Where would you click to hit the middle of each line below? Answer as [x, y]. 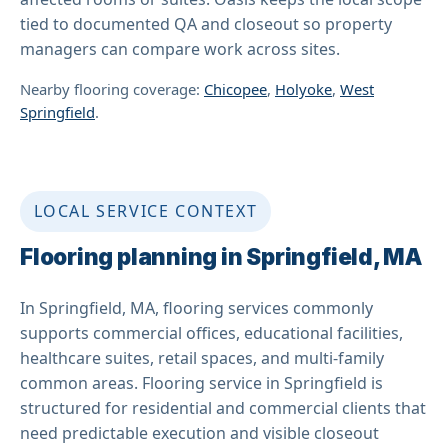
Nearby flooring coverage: [112, 88]
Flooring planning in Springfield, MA [221, 256]
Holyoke [303, 88]
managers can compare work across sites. [180, 48]
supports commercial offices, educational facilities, [211, 332]
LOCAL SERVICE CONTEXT [145, 210]
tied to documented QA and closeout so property [206, 23]
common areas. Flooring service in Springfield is [201, 382]
